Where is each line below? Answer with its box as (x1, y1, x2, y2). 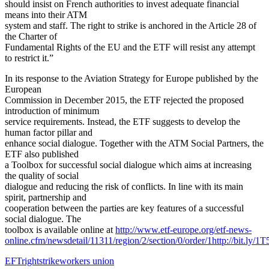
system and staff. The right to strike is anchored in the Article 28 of (5, 20, 256, 31)
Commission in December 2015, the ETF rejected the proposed (5, 94, 244, 105)
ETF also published (5, 148, 79, 159)
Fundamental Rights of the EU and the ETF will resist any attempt (5, 41, 255, 52)
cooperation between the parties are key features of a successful (5, 202, 244, 213)
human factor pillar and (5, 127, 92, 138)
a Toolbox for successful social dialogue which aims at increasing (5, 159, 252, 170)
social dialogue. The (5, 213, 81, 224)
